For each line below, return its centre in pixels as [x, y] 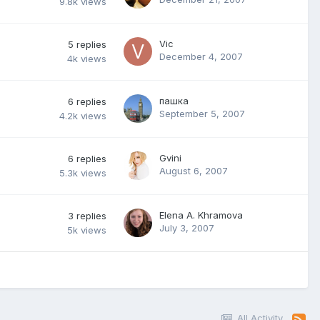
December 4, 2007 [201, 57]
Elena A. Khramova [201, 215]
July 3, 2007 [187, 228]
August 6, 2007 [194, 171]
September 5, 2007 [202, 114]
